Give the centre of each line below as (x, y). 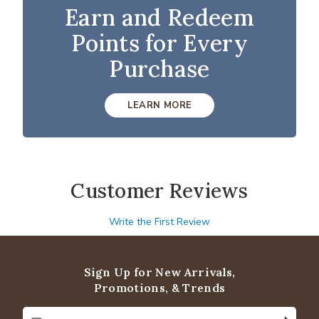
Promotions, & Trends (159, 288)
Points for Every (159, 43)
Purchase (159, 69)
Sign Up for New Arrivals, (159, 272)
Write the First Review (159, 222)
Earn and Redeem (159, 18)
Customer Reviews (159, 191)
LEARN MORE (159, 106)
